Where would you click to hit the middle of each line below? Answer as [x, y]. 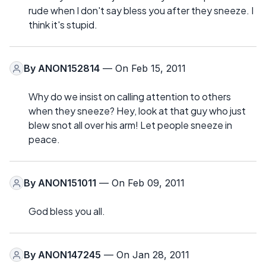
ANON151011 [67, 183]
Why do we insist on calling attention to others [130, 97]
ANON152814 [69, 69]
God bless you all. [67, 211]
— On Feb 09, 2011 [140, 183]
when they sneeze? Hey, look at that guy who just [137, 111]
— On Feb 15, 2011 [143, 69]
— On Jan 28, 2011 [145, 255]
